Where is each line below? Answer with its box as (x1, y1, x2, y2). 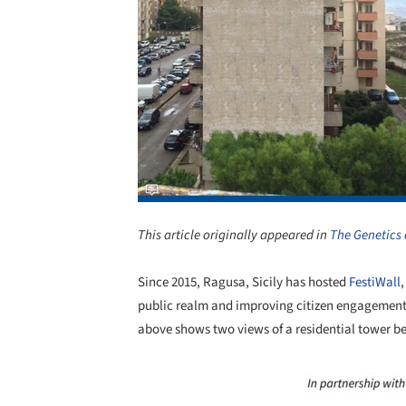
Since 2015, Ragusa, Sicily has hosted (138, 272, 349, 292)
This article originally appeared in (138, 225, 330, 245)
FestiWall (349, 272, 401, 292)
